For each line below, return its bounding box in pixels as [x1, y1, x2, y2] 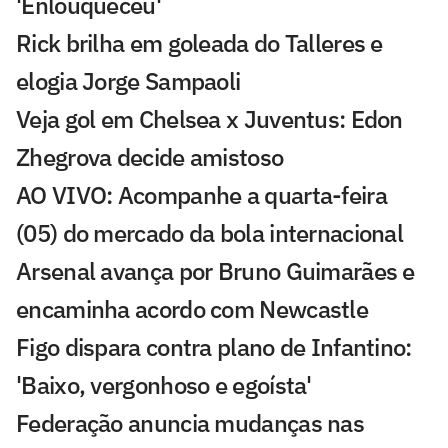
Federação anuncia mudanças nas [16, 406, 364, 439]
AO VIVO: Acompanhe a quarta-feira [16, 178, 387, 211]
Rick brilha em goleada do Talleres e [16, 26, 383, 59]
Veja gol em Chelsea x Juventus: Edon [16, 102, 403, 135]
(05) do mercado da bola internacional [16, 216, 404, 249]
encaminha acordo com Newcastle [16, 292, 368, 325]
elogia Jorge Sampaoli [16, 64, 241, 97]
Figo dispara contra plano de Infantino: [16, 330, 412, 363]
